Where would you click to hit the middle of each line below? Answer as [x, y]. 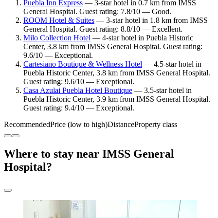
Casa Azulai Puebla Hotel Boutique [78, 91]
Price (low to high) [79, 125]
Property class [156, 125]
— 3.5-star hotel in [162, 91]
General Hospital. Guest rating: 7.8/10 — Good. [97, 12]
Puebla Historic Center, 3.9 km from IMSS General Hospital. [117, 99]
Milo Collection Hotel [57, 38]
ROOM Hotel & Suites [59, 20]
